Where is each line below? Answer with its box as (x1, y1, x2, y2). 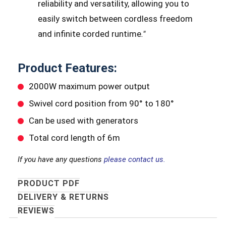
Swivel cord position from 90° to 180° (28, 98, 174, 109)
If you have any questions (17, 154, 104, 164)
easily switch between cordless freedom (37, 13, 193, 24)
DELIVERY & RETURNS (17, 192, 109, 202)
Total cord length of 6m (28, 132, 120, 143)
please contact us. (103, 154, 165, 164)
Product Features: (17, 61, 117, 76)
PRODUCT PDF (17, 178, 80, 188)
